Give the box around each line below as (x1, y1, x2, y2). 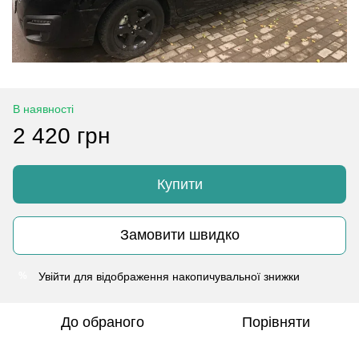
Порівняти (241, 313, 310, 330)
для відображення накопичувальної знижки (71, 269, 300, 283)
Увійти (38, 269, 71, 283)
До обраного (61, 313, 144, 330)
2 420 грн (13, 123, 110, 148)
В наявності (13, 102, 74, 115)
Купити (156, 175, 203, 192)
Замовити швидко (119, 227, 240, 244)
